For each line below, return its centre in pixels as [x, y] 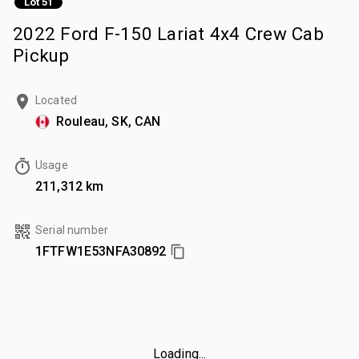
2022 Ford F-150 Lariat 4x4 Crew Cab [168, 33]
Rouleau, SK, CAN [109, 121]
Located [56, 100]
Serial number [72, 230]
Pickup [41, 55]
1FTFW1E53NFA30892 [101, 251]
